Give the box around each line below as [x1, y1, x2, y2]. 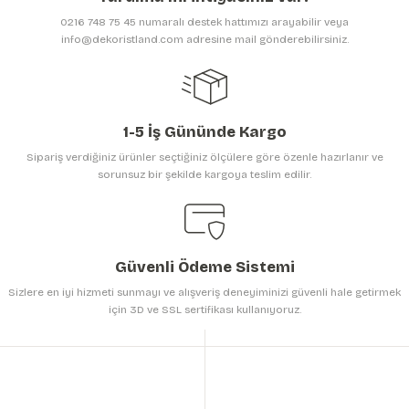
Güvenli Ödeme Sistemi [114, 258, 295, 276]
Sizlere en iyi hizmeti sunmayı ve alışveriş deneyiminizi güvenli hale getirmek [8, 286, 401, 299]
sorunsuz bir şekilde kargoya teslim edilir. [98, 168, 311, 181]
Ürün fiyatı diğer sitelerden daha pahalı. [30, 24, 235, 37]
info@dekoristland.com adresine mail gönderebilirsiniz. [60, 33, 349, 46]
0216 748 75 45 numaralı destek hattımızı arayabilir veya [60, 16, 349, 28]
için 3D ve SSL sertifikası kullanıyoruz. [108, 303, 301, 316]
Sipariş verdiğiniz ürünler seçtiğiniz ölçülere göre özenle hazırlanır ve [26, 151, 383, 163]
